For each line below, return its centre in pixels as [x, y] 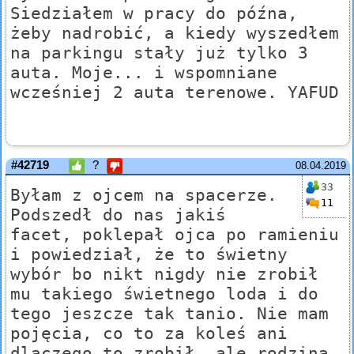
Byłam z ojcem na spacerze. [144, 195]
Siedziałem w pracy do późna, [154, 13]
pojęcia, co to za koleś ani [149, 333]
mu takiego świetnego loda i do [164, 294]
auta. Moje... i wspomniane [144, 73]
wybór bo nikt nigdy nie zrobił [164, 274]
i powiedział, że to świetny [149, 254]
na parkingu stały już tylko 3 [159, 53]
